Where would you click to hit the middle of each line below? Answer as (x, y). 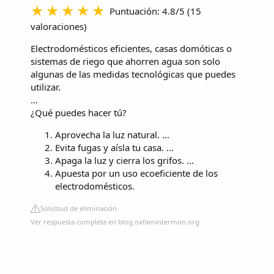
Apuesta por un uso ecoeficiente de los (136, 173)
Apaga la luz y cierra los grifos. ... (124, 161)
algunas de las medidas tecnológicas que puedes (133, 74)
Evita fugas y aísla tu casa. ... (114, 148)
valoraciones (57, 27)
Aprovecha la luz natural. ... (112, 135)
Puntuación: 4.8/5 (147, 11)
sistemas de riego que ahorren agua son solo (125, 61)
